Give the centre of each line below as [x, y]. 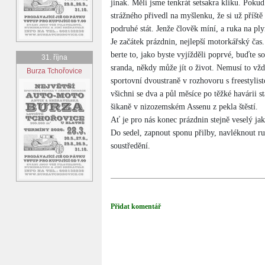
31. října [54, 57]
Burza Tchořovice [54, 71]
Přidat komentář [136, 206]
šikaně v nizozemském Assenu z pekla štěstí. [184, 107]
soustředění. [130, 146]
